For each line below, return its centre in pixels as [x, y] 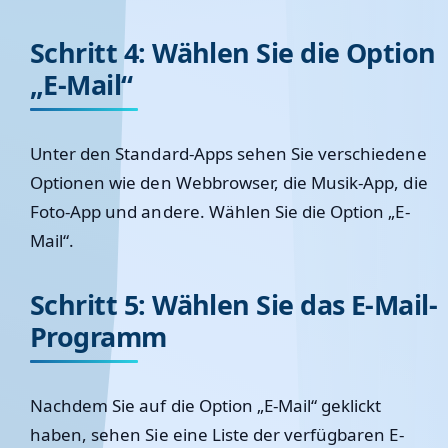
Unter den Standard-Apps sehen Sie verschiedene [228, 153]
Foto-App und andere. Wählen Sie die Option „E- [220, 211]
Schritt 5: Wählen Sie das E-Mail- [234, 304]
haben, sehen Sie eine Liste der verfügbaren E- [217, 434]
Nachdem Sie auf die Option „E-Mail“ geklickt [206, 405]
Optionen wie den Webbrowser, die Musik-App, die [229, 182]
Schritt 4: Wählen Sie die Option [233, 52]
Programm [98, 336]
